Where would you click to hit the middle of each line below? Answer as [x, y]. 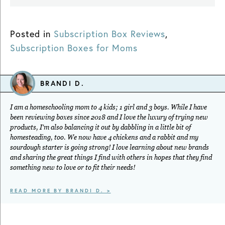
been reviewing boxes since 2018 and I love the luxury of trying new [109, 117]
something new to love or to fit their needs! [73, 167]
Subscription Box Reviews [110, 33]
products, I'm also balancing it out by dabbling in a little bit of [100, 127]
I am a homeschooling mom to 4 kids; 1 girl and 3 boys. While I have [108, 107]
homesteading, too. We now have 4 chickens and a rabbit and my [104, 137]
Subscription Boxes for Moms [74, 47]
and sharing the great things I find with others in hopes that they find [111, 157]
